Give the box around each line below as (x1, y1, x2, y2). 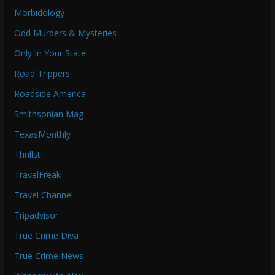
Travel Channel (14, 189, 73, 201)
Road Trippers (14, 68, 70, 80)
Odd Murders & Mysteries (14, 27, 117, 39)
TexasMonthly (14, 128, 71, 141)
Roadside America (14, 88, 86, 100)
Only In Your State (14, 47, 86, 60)
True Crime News (14, 250, 83, 262)
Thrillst (14, 149, 41, 161)
